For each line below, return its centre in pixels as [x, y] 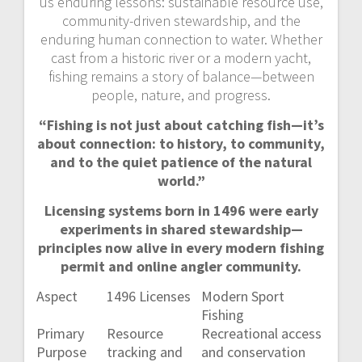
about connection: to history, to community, [181, 143]
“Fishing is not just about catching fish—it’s [181, 124]
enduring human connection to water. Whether [181, 39]
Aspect [57, 296]
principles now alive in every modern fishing [181, 247]
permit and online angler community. [181, 266]
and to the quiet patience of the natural [181, 162]
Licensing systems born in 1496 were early [181, 210]
